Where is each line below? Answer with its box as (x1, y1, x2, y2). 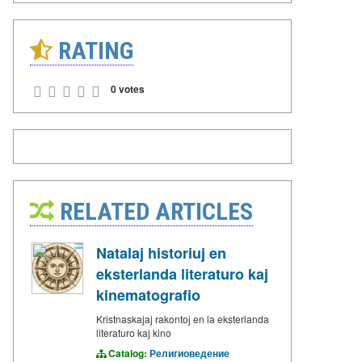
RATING (53, 36, 133, 65)
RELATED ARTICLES (54, 196, 253, 225)
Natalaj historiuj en (96, 242, 226, 263)
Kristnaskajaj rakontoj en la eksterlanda (96, 311, 269, 326)
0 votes (111, 81, 145, 96)
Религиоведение (149, 345, 229, 360)
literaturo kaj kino (96, 325, 171, 339)
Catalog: (106, 345, 149, 360)
